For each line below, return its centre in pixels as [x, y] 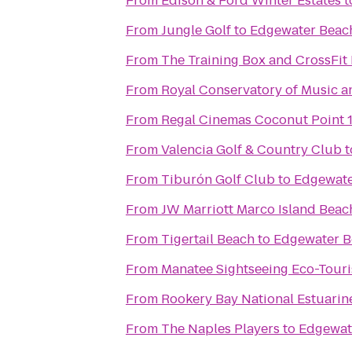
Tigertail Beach [208, 239]
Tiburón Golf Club [218, 180]
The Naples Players [220, 329]
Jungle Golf [196, 30]
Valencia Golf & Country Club [251, 150]
